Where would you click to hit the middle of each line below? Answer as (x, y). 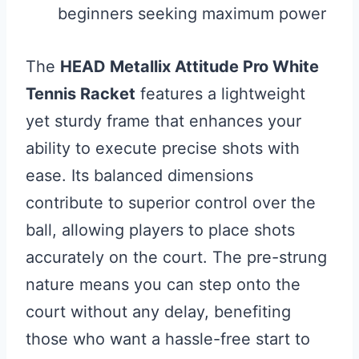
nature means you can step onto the (163, 284)
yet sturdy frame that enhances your (163, 121)
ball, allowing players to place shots (160, 230)
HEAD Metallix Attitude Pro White (190, 67)
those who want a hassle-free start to (168, 339)
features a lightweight (220, 94)
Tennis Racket (81, 94)
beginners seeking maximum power (192, 14)
